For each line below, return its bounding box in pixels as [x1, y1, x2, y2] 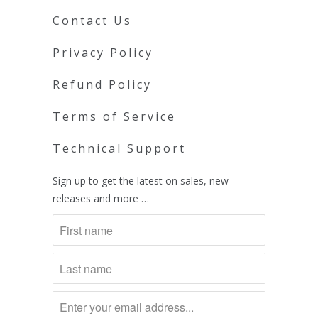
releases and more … [53, 192, 149, 206]
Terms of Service [53, 109, 176, 125]
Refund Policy [53, 77, 152, 93]
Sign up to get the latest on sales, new [53, 174, 229, 188]
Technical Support [53, 141, 186, 157]
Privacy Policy [53, 45, 153, 61]
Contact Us [53, 13, 132, 29]
